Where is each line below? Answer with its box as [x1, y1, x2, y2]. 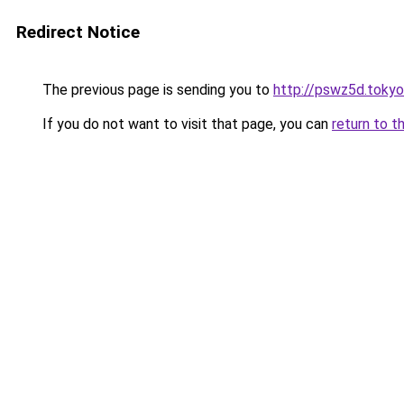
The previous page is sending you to [39, 81, 273, 98]
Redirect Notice [16, 22, 140, 42]
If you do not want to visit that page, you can [39, 115, 332, 133]
